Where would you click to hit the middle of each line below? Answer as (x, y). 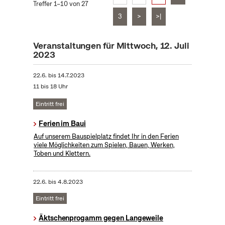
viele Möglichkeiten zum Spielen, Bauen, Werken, (104, 145)
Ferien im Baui (62, 124)
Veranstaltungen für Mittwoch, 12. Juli (111, 46)
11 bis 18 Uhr (50, 87)
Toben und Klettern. (62, 154)
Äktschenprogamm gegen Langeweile (101, 218)
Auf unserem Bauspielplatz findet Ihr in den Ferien (106, 137)
